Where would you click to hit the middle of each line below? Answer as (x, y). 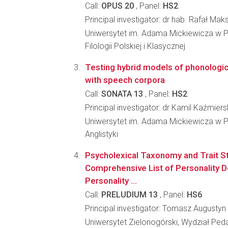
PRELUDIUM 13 (130, 195)
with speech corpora (125, 80)
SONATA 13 (122, 94)
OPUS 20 (118, 6)
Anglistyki (102, 134)
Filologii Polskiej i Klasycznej (135, 46)
